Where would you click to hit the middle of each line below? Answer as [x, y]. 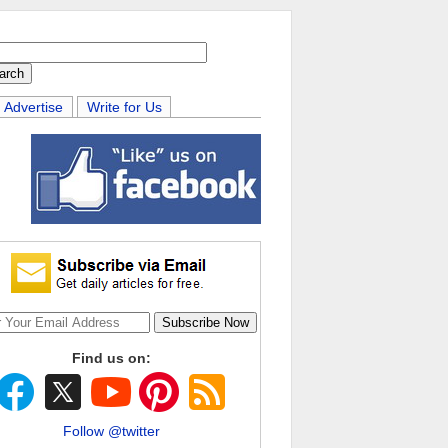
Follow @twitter [111, 430]
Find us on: [111, 357]
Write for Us [124, 107]
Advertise [34, 107]
